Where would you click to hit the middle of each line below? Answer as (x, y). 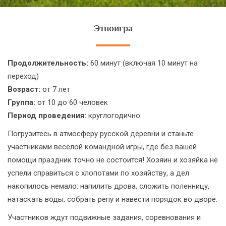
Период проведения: (47, 116)
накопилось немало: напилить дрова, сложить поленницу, (108, 186)
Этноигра (113, 28)
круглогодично (113, 116)
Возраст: (24, 89)
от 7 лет (55, 89)
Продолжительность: (48, 63)
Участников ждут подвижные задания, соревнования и (104, 217)
